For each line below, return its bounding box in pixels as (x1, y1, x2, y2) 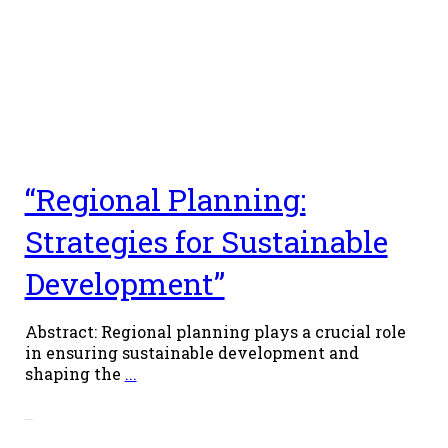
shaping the (24, 362, 125, 384)
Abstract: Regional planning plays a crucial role (24, 320, 406, 342)
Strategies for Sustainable (24, 221, 388, 261)
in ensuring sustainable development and (24, 341, 359, 363)
